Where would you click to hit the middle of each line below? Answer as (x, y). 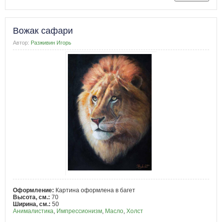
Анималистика (33, 211)
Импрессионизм (79, 211)
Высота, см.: (32, 197)
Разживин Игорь (51, 43)
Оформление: (34, 191)
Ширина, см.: (32, 204)
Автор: (21, 43)
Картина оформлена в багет (95, 191)
